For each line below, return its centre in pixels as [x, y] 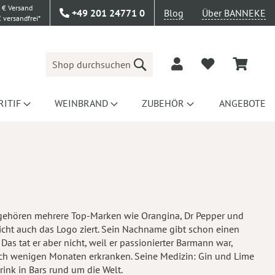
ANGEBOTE [242, 103]
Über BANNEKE [234, 13]
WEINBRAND [82, 103]
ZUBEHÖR [163, 103]
